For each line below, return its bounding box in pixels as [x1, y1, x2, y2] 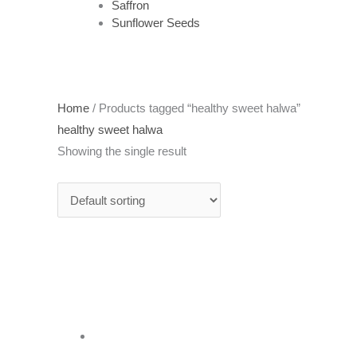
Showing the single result [57, 144, 186, 158]
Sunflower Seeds [111, 15, 200, 29]
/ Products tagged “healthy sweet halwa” [89, 101, 300, 115]
